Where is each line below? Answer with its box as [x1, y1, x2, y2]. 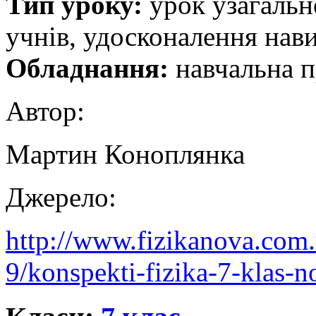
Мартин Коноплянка [6, 138, 245, 169]
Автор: [6, 95, 92, 126]
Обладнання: [6, 52, 169, 83]
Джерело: [6, 181, 123, 212]
